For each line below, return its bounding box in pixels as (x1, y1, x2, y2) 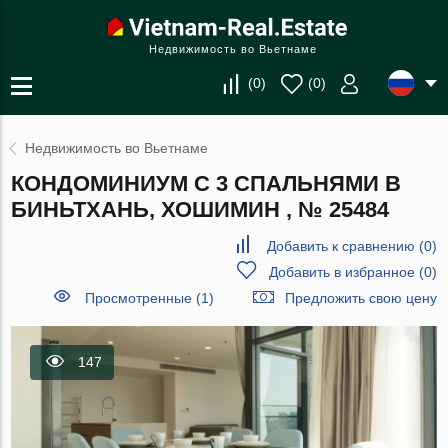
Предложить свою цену (284, 290, 437, 306)
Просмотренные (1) (84, 290, 214, 306)
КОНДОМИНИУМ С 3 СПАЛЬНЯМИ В (11, 171, 402, 196)
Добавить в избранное (268, 264, 415, 280)
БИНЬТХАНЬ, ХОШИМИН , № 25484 (11, 197, 390, 222)
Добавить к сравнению (266, 238, 415, 254)
